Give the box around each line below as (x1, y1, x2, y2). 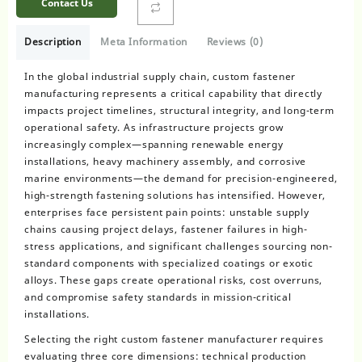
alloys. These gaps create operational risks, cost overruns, (24, 273, 323, 288)
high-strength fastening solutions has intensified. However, (24, 188, 326, 203)
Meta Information (100, 35, 188, 49)
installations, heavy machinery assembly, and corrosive (24, 154, 307, 169)
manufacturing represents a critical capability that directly (24, 86, 322, 101)
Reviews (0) (206, 35, 263, 49)
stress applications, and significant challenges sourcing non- (24, 239, 333, 254)
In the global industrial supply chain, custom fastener (24, 69, 297, 84)
